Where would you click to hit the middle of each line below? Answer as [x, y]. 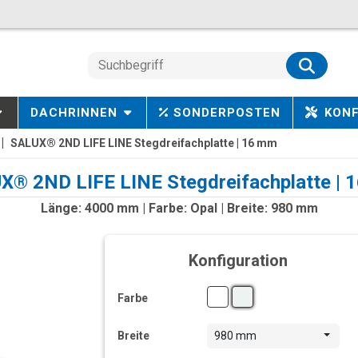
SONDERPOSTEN [227, 113]
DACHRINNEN [74, 113]
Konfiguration [238, 261]
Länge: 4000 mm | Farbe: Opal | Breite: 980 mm [179, 208]
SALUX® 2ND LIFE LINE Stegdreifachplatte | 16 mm [144, 143]
